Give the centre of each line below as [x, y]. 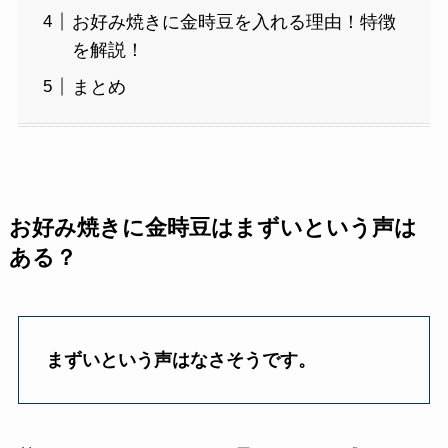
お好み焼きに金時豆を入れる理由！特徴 [233, 21]
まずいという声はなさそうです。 [180, 359]
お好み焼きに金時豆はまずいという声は [212, 228]
